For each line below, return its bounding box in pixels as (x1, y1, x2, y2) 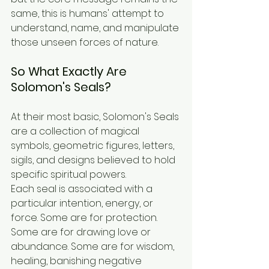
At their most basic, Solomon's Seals (11, 109, 181, 124)
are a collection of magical (11, 124, 142, 138)
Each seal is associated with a (11, 181, 155, 196)
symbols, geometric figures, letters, (11, 138, 177, 153)
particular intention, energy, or (11, 196, 156, 210)
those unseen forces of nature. (11, 35, 159, 49)
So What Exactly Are (11, 62, 130, 80)
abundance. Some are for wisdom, (11, 239, 177, 253)
